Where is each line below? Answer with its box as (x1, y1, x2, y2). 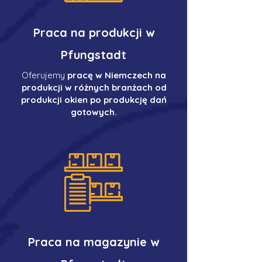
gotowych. (71, 106, 117, 118)
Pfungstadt (61, 47, 126, 62)
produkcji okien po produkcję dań (21, 94, 167, 105)
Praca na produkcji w (33, 25, 154, 40)
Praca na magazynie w (28, 235, 159, 249)
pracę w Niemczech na (67, 70, 166, 81)
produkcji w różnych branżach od (21, 82, 167, 93)
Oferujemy (22, 70, 67, 81)
